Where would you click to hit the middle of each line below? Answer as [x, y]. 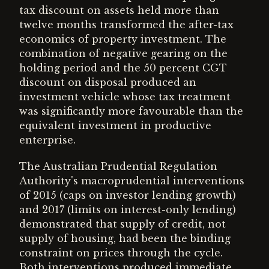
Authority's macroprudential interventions [132, 181]
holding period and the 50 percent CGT [123, 68]
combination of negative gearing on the [123, 53]
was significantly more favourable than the [131, 111]
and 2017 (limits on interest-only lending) [128, 210]
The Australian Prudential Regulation [118, 166]
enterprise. [47, 140]
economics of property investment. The [123, 39]
